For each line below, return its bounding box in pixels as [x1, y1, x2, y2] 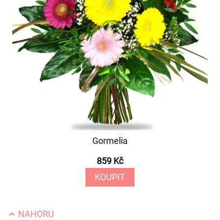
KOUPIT [94, 172, 125, 182]
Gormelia [92, 136, 128, 146]
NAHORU [16, 209, 54, 219]
